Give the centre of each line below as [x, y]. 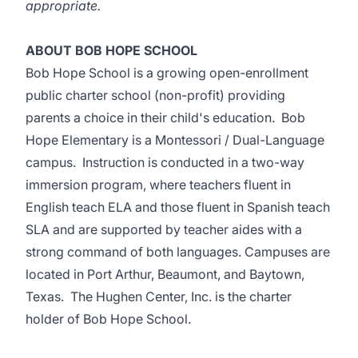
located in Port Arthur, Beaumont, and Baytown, [165, 274]
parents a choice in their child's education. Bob [165, 117]
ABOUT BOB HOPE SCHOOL [111, 50]
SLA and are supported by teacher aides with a [164, 229]
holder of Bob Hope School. [110, 319]
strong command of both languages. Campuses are [178, 252]
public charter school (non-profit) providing [155, 95]
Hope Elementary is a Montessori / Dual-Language [175, 140]
